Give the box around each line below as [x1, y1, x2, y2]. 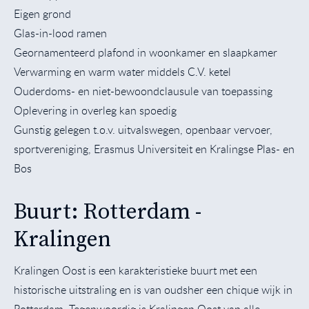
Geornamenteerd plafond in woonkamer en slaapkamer [14, 44, 277, 60]
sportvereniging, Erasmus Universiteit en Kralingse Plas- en [14, 141, 295, 157]
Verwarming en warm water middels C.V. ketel [14, 63, 231, 79]
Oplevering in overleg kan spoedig [14, 102, 177, 118]
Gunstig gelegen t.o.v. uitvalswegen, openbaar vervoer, [14, 121, 272, 137]
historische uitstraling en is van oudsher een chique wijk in [14, 281, 292, 297]
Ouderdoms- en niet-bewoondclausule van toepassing [14, 83, 272, 99]
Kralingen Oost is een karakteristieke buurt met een [14, 262, 257, 278]
